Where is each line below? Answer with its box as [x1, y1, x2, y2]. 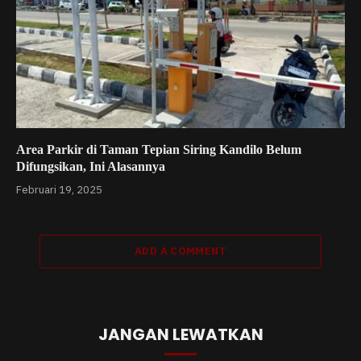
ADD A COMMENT [134, 244, 227, 259]
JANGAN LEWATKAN [98, 323, 263, 346]
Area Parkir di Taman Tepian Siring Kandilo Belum [16, 143, 301, 157]
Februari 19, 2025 [16, 183, 102, 197]
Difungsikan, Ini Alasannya [16, 160, 165, 174]
